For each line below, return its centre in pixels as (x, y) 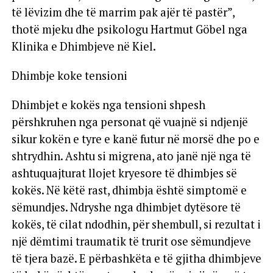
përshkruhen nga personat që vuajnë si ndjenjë (129, 122)
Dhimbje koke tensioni (69, 75)
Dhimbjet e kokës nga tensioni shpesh (108, 105)
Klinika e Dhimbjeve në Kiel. (83, 46)
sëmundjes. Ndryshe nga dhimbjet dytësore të (126, 207)
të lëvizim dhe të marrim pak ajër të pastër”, (123, 12)
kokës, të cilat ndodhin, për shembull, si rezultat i (136, 224)
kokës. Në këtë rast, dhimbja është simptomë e (129, 190)
